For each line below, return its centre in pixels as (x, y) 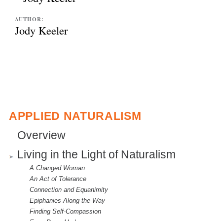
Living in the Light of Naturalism (96, 154)
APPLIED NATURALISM (75, 116)
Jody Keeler (41, 30)
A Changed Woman (57, 168)
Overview (41, 135)
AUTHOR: (31, 19)
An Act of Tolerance (58, 179)
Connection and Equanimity (69, 189)
